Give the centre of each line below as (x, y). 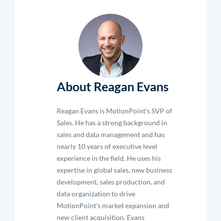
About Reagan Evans (113, 86)
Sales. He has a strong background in (112, 123)
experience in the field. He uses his (109, 158)
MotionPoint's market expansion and (113, 205)
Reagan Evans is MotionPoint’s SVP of (114, 111)
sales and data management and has (111, 134)
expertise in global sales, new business (114, 170)
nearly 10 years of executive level (107, 146)
